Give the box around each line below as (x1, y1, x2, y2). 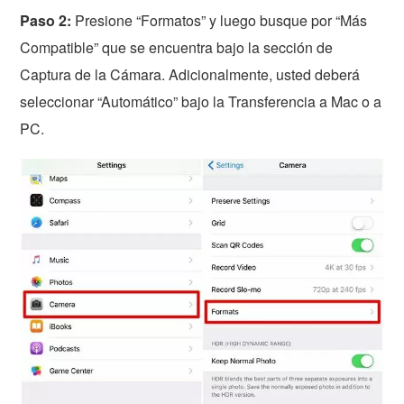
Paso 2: (20, 10, 72, 32)
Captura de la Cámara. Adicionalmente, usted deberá (20, 64, 361, 86)
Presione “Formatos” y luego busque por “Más (71, 10, 368, 32)
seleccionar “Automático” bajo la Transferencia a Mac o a (20, 91, 382, 113)
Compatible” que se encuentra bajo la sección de (20, 37, 334, 59)
